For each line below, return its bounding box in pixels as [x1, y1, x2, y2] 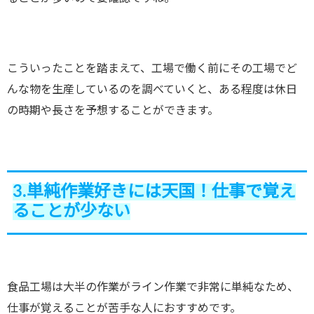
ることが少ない [13, 203, 130, 221]
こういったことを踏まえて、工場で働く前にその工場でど [7, 63, 297, 75]
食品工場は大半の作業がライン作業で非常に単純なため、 [7, 282, 299, 294]
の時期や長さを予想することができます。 [7, 105, 219, 117]
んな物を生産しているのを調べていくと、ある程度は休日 [7, 84, 297, 96]
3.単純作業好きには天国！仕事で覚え [13, 184, 296, 201]
